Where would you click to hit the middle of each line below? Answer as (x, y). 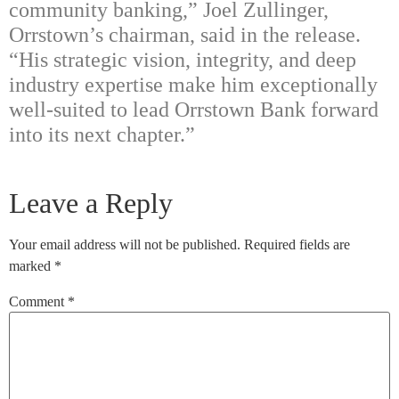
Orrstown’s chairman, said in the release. (185, 35)
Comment (38, 302)
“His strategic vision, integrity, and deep (183, 60)
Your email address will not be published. (125, 245)
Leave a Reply (91, 204)
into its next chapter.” (102, 135)
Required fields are (297, 245)
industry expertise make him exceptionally (193, 85)
